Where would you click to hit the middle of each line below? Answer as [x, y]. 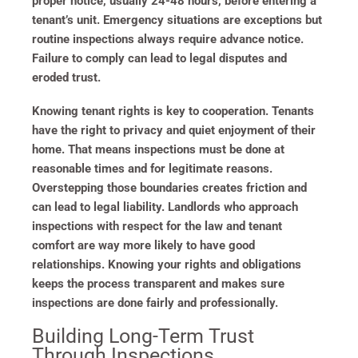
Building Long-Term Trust [143, 336]
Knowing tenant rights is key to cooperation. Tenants [173, 111]
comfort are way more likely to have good [143, 245]
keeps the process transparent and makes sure [158, 283]
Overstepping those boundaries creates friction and [169, 187]
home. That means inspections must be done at [158, 149]
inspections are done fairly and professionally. [155, 302]
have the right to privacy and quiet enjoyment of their [174, 130]
